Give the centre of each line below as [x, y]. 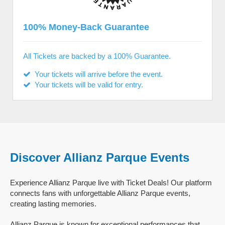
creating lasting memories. [53, 204]
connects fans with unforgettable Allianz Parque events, [100, 193]
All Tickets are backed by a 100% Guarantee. [97, 56]
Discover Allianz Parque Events [100, 157]
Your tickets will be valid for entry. [87, 85]
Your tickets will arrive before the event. [97, 74]
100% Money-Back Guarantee [86, 27]
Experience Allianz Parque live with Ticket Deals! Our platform [111, 183]
